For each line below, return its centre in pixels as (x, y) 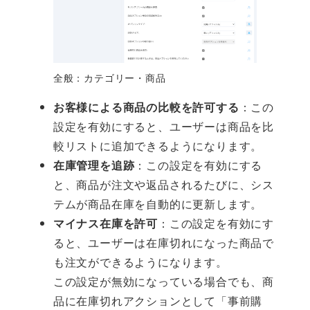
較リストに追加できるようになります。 (158, 146)
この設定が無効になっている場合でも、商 (163, 282)
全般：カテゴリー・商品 (109, 78)
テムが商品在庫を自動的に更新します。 (158, 204)
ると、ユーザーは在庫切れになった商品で (163, 243)
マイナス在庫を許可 (105, 224)
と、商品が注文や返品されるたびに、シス (163, 185)
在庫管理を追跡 (94, 165)
